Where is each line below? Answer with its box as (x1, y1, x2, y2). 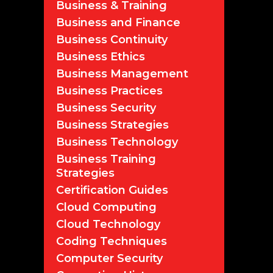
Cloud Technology (56, 217, 160, 231)
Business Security (56, 101, 156, 115)
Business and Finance (56, 15, 180, 29)
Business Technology (56, 135, 178, 149)
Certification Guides (56, 183, 168, 197)
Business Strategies (56, 118, 169, 132)
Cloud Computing (56, 200, 157, 214)
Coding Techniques (56, 234, 167, 248)
